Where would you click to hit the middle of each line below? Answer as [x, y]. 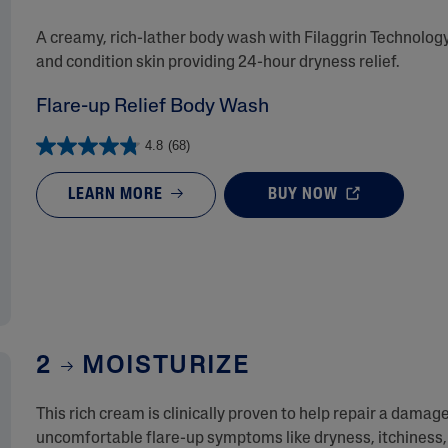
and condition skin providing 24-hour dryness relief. [217, 63]
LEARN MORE [118, 195]
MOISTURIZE [162, 367]
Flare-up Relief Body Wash [152, 107]
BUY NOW [305, 195]
